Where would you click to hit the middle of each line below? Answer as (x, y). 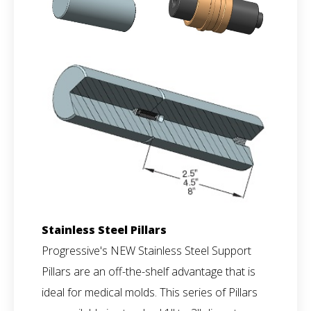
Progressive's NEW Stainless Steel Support (146, 250)
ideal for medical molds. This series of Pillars (150, 292)
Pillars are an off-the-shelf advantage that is (149, 271)
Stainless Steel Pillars (104, 229)
